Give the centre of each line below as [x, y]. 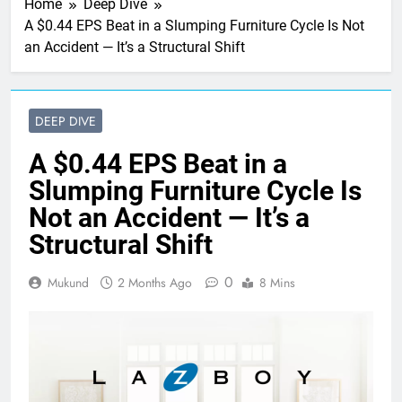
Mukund [68, 283]
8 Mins [277, 283]
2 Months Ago [155, 283]
